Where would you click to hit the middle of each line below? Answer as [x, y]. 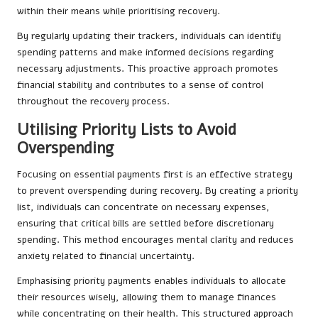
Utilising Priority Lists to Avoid [127, 130]
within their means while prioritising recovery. [119, 11]
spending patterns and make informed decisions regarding [146, 53]
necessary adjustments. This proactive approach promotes [148, 69]
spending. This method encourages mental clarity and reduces [155, 240]
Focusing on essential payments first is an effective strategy [155, 175]
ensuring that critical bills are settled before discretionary [146, 224]
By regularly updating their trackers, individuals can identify [149, 36]
